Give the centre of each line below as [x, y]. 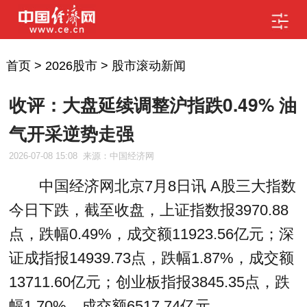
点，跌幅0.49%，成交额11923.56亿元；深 [152, 234]
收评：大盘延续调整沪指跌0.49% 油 [153, 104]
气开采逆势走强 [72, 133]
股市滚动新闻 [148, 65]
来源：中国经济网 [118, 156]
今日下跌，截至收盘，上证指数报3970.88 [149, 210]
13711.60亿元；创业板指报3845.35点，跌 [150, 282]
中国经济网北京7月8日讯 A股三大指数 [167, 186]
